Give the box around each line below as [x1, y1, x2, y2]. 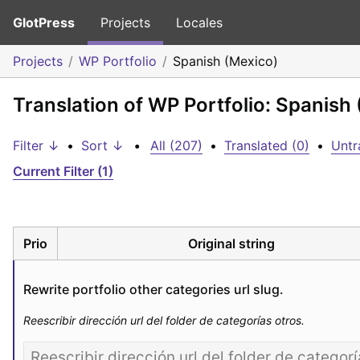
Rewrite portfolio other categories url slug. [23, 280, 284, 297]
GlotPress [13, 14, 75, 31]
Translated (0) [224, 137, 309, 153]
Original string [187, 235, 275, 252]
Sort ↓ [81, 137, 124, 153]
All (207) [150, 137, 202, 153]
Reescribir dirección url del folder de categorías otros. [23, 313, 305, 327]
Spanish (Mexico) [173, 53, 278, 69]
